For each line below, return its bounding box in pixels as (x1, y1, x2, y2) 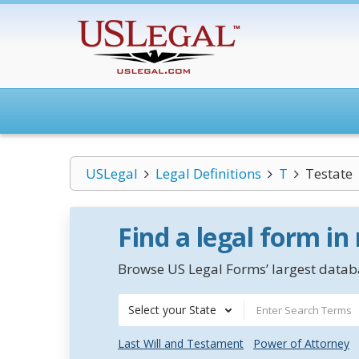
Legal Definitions (155, 164, 261, 183)
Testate (305, 164, 353, 183)
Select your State (128, 302, 216, 317)
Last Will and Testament (118, 336, 244, 351)
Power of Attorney (253, 336, 349, 351)
